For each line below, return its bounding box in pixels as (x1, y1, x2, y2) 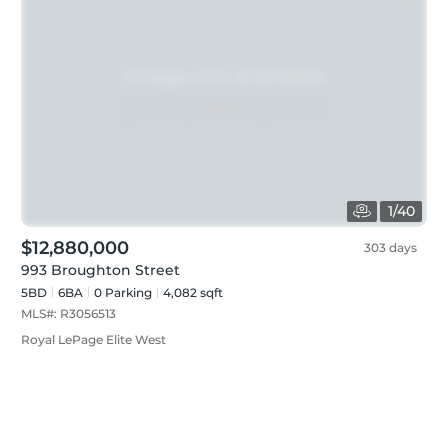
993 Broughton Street (21, 260, 180, 279)
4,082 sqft (163, 284, 223, 300)
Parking (102, 284, 152, 300)
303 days (364, 239, 417, 255)
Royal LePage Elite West (21, 331, 166, 347)
